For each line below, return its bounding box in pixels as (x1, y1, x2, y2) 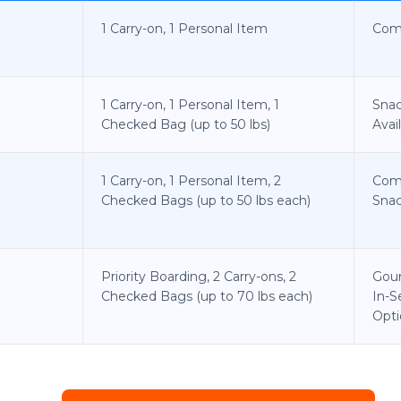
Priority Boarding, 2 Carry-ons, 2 (101, 268, 296, 285)
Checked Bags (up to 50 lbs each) (101, 192, 311, 209)
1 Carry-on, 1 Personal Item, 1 (101, 96, 279, 113)
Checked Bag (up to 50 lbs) (101, 115, 270, 132)
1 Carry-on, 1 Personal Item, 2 (101, 172, 281, 189)
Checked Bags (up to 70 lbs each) (101, 287, 312, 304)
